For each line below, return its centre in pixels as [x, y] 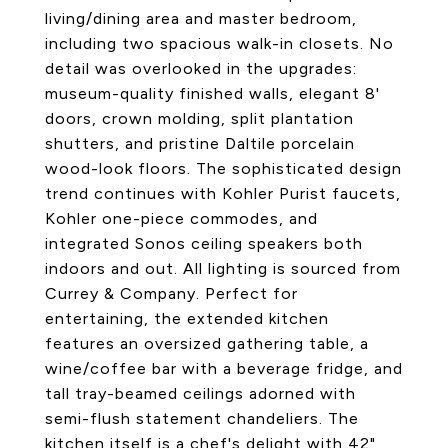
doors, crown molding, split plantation [199, 118]
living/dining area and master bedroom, [201, 18]
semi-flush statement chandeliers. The [202, 418]
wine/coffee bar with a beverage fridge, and [224, 368]
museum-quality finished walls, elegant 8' [212, 93]
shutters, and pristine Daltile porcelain [200, 143]
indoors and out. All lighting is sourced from [223, 268]
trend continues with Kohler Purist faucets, [223, 193]
